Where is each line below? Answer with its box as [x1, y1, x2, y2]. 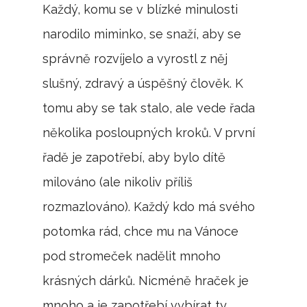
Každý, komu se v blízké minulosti [42, 2, 238, 16]
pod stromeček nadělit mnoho [42, 249, 221, 263]
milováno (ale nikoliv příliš [42, 175, 193, 189]
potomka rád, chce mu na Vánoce [42, 224, 239, 238]
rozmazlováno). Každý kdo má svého [42, 199, 256, 214]
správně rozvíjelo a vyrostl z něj [42, 51, 228, 66]
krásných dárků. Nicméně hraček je [42, 273, 249, 288]
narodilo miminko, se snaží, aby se [42, 27, 242, 41]
